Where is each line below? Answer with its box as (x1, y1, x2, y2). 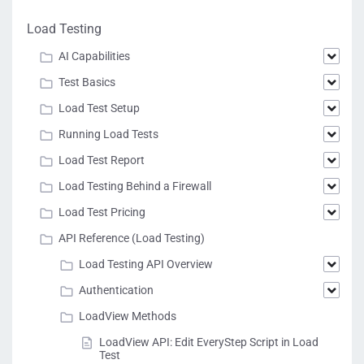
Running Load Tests (58, 128, 158, 141)
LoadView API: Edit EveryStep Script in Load (99, 336, 318, 349)
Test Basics (58, 76, 115, 89)
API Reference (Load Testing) (58, 232, 205, 245)
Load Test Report (58, 154, 145, 167)
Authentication (79, 284, 154, 297)
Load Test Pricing (58, 206, 145, 219)
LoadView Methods (79, 310, 176, 323)
